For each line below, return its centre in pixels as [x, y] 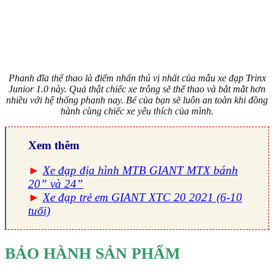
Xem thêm [54, 145]
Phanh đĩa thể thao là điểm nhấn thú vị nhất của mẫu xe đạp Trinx [137, 78]
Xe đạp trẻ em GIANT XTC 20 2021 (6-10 [143, 198]
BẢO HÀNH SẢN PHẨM [93, 254]
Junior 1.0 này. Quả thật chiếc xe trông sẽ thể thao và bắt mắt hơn [137, 89]
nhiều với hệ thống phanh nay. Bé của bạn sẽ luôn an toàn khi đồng [137, 100]
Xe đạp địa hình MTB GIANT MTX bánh [140, 171]
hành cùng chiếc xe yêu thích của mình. [137, 111]
